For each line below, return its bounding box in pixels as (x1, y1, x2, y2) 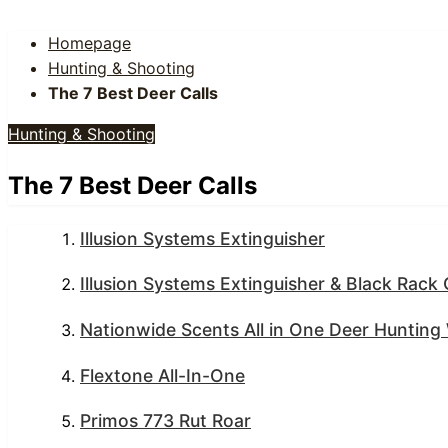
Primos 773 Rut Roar (80, 410, 251, 432)
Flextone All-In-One (80, 364, 245, 386)
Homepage (48, 33, 131, 53)
